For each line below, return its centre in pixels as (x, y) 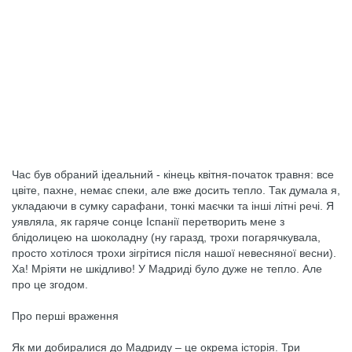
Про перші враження (65, 316)
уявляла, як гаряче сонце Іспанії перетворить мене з (148, 222)
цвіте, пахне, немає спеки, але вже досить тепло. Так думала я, (176, 190)
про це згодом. (50, 284)
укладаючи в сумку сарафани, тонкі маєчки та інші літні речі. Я (173, 206)
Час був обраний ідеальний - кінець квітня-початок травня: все (173, 174)
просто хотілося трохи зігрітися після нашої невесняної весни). (174, 253)
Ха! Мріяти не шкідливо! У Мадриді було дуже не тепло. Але (167, 269)
